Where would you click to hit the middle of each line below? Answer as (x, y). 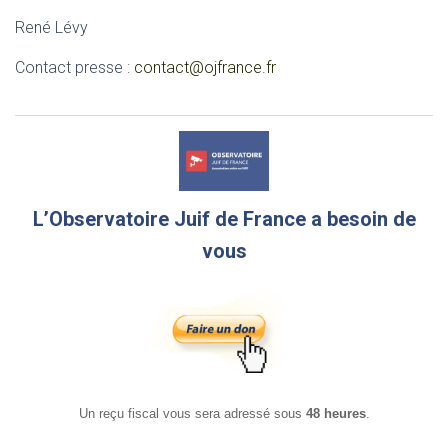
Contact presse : (74, 67)
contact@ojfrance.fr (205, 67)
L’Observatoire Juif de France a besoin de (224, 218)
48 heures (335, 413)
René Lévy (51, 27)
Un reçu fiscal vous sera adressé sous (192, 413)
